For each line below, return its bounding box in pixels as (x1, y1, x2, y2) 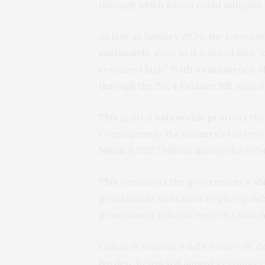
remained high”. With (99, 63, 195, 75)
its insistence (195, 63, 254, 75)
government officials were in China (99, 208, 260, 221)
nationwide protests (154, 111, 247, 123)
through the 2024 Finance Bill (99, 79, 231, 92)
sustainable (99, 46, 150, 59)
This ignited (99, 111, 154, 123)
